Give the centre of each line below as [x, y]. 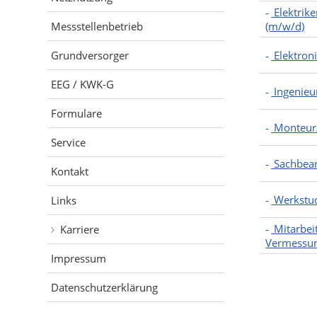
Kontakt [70, 171]
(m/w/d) [285, 26]
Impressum [79, 258]
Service [69, 142]
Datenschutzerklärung [105, 287]
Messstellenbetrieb [97, 26]
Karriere [80, 229]
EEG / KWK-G [83, 84]
